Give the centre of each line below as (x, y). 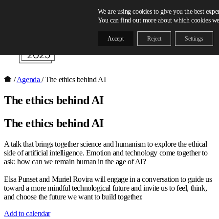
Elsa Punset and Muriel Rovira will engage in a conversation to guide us (108, 179)
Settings (194, 39)
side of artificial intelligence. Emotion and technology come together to (106, 153)
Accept (115, 39)
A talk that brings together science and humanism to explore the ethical (106, 144)
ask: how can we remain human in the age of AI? (75, 161)
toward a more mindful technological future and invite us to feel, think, (106, 188)
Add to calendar (27, 213)
